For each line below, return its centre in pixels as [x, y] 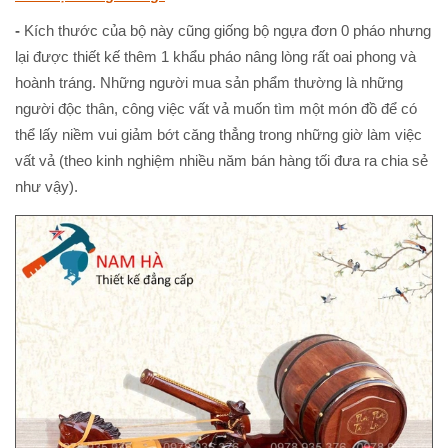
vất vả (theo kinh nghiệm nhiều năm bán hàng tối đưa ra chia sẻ [221, 161]
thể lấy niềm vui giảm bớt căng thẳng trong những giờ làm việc [218, 135]
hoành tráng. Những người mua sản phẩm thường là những [209, 83]
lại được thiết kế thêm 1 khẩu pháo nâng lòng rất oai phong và [215, 57]
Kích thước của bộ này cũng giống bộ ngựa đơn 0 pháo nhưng [227, 31]
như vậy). [46, 187]
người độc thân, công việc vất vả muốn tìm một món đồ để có [216, 109]
